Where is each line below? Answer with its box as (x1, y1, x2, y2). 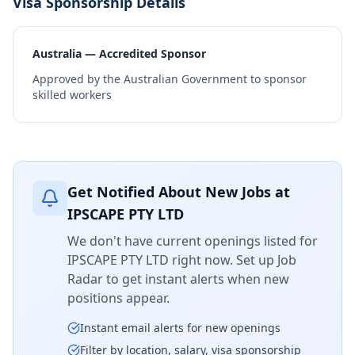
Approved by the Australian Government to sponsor (32, 71, 307, 86)
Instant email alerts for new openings (80, 320, 281, 335)
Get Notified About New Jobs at (67, 182, 290, 201)
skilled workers (32, 87, 112, 102)
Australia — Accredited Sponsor (32, 46, 206, 61)
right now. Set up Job (169, 251, 296, 269)
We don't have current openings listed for (67, 232, 318, 250)
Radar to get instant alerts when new (67, 270, 289, 288)
